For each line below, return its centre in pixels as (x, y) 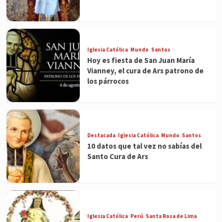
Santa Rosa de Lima (171, 216)
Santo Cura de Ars (117, 157)
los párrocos (108, 81)
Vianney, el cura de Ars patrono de (145, 70)
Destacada (101, 136)
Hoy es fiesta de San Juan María (141, 60)
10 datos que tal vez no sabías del (144, 146)
